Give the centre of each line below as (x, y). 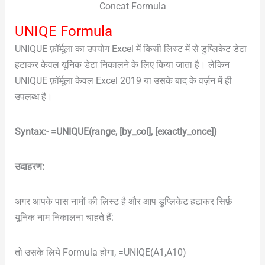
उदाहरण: (29, 166)
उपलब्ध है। (33, 96)
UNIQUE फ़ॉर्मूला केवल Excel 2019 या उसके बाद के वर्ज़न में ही (123, 80)
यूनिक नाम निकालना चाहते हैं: (64, 217)
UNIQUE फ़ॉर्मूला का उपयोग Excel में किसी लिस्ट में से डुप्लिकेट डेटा (130, 49)
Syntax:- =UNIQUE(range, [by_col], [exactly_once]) (116, 131)
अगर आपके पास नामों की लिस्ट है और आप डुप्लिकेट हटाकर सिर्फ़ (123, 201)
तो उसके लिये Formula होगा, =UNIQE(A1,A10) (100, 252)
